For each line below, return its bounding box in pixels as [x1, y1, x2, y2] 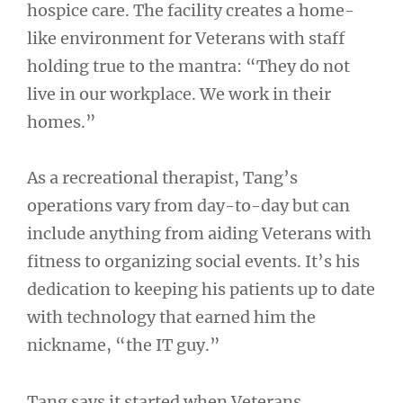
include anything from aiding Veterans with [27, 223, 372, 245]
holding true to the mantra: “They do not [27, 55, 350, 76]
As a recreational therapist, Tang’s [27, 167, 298, 189]
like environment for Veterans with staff [27, 27, 345, 49]
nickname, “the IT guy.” [27, 335, 220, 356]
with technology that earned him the [27, 307, 316, 328]
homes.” [27, 111, 96, 132]
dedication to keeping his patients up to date [27, 279, 375, 300]
